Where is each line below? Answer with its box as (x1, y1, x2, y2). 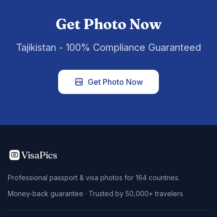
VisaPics (21, 148, 57, 161)
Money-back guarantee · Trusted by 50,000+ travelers (8, 189, 183, 198)
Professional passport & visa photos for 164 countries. (8, 173, 180, 182)
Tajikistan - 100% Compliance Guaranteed (16, 41, 201, 53)
